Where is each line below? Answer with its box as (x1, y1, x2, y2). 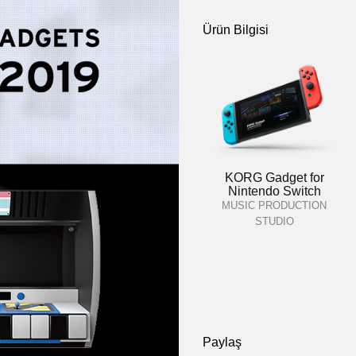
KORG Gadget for (224, 171, 324, 184)
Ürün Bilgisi (203, 23, 269, 37)
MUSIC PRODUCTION (222, 199, 327, 211)
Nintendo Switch (227, 184, 321, 198)
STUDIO (254, 215, 294, 227)
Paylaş (203, 335, 242, 349)
